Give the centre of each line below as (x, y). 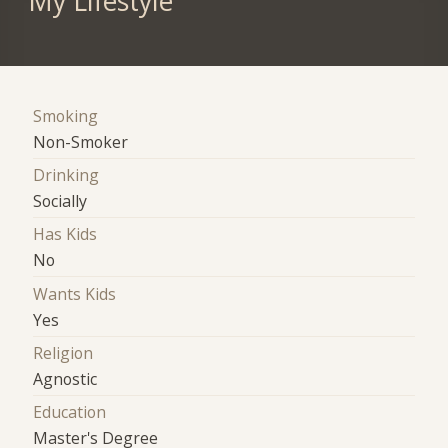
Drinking (66, 174)
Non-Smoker (81, 141)
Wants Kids (75, 293)
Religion (63, 352)
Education (70, 412)
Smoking (66, 115)
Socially (60, 200)
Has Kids (65, 234)
